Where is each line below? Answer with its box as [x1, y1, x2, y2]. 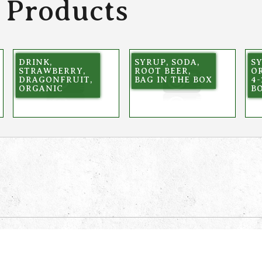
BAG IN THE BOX [135, 74, 213, 84]
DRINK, [19, 57, 53, 67]
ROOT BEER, [135, 65, 191, 75]
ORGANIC [19, 83, 64, 93]
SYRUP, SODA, [135, 57, 200, 67]
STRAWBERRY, [19, 65, 86, 75]
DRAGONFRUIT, [19, 74, 93, 84]
